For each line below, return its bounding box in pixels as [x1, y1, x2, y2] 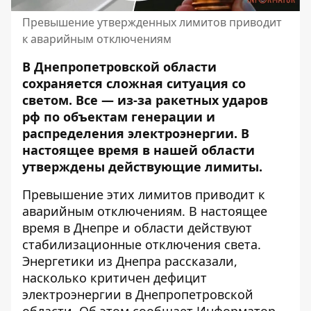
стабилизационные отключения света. [22, 236, 261, 253]
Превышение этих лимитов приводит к [22, 186, 265, 203]
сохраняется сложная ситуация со [22, 75, 246, 92]
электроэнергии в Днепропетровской [22, 286, 253, 303]
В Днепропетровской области [22, 58, 217, 75]
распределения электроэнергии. [22, 125, 237, 142]
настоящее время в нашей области [22, 142, 255, 158]
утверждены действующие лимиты [22, 158, 259, 175]
